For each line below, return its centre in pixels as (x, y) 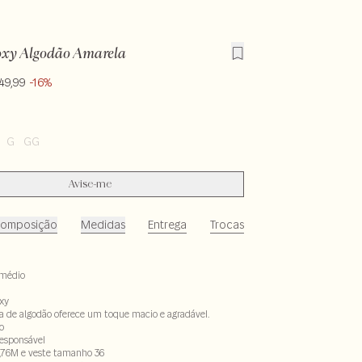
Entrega (168, 225)
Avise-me (90, 184)
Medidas (103, 225)
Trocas (227, 225)
